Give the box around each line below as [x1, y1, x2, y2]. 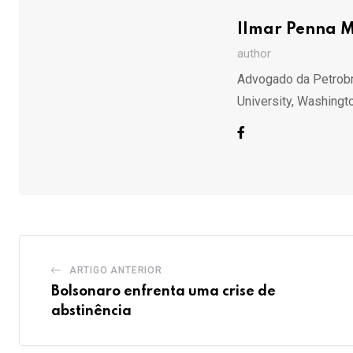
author [236, 46, 271, 61]
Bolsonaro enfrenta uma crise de [51, 284, 276, 299]
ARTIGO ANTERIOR [69, 264, 162, 276]
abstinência [51, 303, 132, 318]
